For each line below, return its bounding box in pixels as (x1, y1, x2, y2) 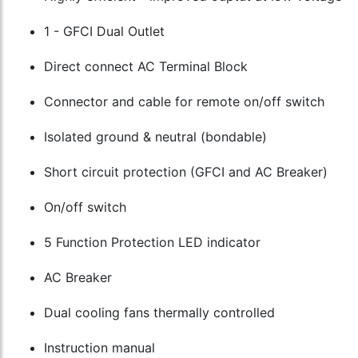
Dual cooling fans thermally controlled (44, 304, 275, 321)
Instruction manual (44, 340, 155, 356)
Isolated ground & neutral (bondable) (44, 129, 267, 145)
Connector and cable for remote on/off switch (44, 93, 324, 110)
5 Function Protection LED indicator (44, 234, 261, 251)
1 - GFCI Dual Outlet (44, 23, 165, 40)
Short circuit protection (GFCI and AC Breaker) (44, 164, 328, 181)
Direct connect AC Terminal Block (44, 58, 248, 75)
